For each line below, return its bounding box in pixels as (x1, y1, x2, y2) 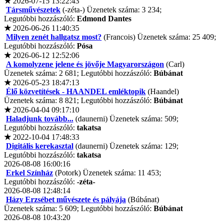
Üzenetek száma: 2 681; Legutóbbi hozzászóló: (4, 69, 154, 78)
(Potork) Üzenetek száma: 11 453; (53, 168, 161, 177)
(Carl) (164, 60, 184, 69)
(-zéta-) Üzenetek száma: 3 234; (60, 5, 162, 14)
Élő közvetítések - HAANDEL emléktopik (6, 87, 146, 96)
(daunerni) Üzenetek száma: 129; (73, 142, 178, 151)
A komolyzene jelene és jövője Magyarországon (6, 60, 164, 69)
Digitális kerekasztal (6, 142, 73, 151)
